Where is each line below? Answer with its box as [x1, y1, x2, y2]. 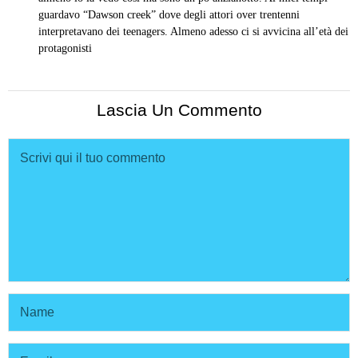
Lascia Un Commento [96, 100, 262, 119]
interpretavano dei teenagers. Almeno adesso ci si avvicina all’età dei [38, 25, 348, 38]
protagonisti [38, 42, 92, 54]
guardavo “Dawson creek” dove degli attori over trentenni [38, 8, 300, 21]
